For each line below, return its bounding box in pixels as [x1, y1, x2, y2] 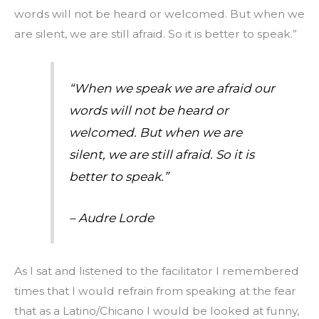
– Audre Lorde [68, 210, 154, 226]
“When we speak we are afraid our [68, 80, 275, 95]
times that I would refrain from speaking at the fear [14, 284, 296, 298]
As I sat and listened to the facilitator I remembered [14, 264, 299, 278]
